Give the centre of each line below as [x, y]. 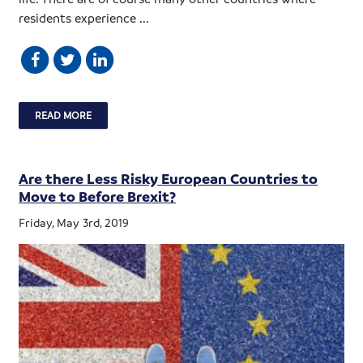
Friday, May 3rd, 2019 [74, 222]
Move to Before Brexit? [98, 196]
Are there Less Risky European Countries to [169, 179]
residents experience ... [84, 18]
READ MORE [64, 115]
